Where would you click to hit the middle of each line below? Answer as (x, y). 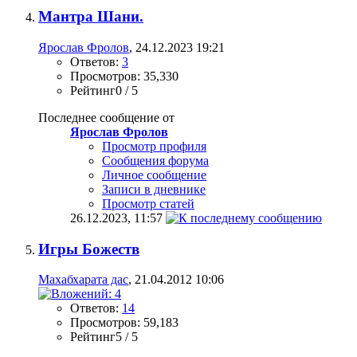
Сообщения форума (155, 161)
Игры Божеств (89, 249)
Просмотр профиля (154, 146)
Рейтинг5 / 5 (104, 337)
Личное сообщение (154, 175)
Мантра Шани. (91, 17)
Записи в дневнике (154, 189)
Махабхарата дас (83, 280)
